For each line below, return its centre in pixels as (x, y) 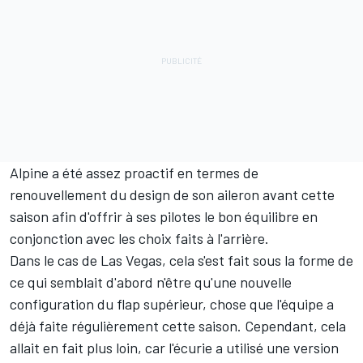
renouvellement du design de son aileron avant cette (172, 194)
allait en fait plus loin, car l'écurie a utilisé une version (174, 347)
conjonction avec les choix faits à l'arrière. (139, 238)
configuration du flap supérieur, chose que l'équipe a (172, 303)
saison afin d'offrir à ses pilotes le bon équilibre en (164, 216)
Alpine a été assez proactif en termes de (134, 172)
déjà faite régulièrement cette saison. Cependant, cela (178, 325)
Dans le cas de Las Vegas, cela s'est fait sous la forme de (181, 260)
